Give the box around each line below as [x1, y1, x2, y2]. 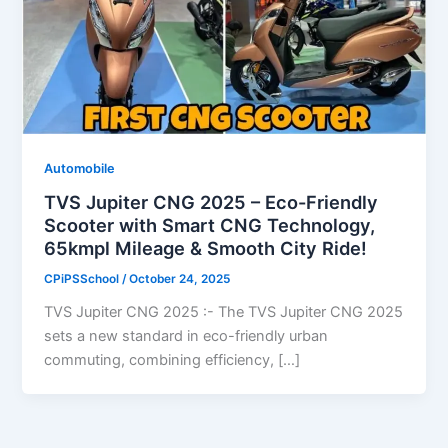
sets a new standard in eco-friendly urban [44, 327, 329, 346]
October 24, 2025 [129, 272, 231, 287]
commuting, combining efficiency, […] [44, 351, 301, 370]
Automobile [44, 160, 116, 176]
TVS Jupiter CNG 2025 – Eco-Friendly [44, 191, 379, 214]
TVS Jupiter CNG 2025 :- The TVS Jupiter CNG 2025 [44, 303, 404, 322]
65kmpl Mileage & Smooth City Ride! [44, 237, 368, 260]
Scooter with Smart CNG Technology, [44, 214, 376, 237]
